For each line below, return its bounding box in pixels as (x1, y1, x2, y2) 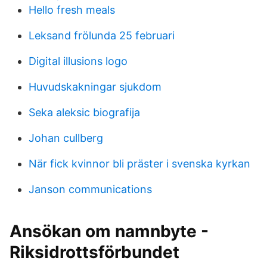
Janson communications (29, 183, 152, 195)
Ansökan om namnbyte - (10, 221, 209, 241)
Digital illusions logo (29, 55, 128, 67)
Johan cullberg (29, 132, 103, 144)
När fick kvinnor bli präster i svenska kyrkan (29, 157, 250, 170)
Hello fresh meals (29, 4, 115, 16)
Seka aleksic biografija (29, 106, 140, 119)
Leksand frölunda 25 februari (29, 29, 175, 42)
